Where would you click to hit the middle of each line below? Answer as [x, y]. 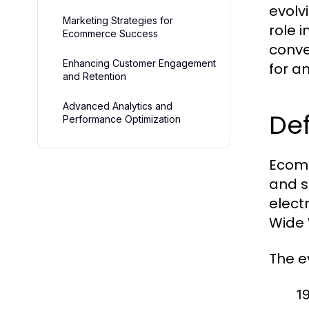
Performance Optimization [122, 119]
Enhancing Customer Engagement [139, 63]
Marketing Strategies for [118, 20]
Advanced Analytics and [118, 106]
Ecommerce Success [110, 33]
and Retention [94, 76]
